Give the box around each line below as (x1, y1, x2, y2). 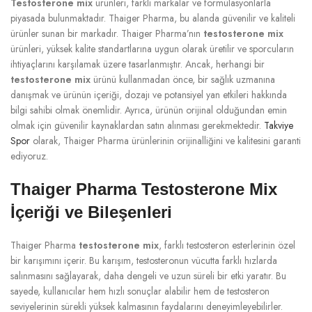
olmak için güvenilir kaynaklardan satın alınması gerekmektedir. (10, 118, 261, 132)
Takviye (261, 118, 293, 132)
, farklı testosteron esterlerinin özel (159, 237, 295, 252)
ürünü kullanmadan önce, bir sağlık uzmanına (91, 72, 275, 86)
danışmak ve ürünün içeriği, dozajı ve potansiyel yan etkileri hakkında (10, 87, 287, 102)
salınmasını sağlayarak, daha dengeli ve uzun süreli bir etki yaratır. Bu (10, 268, 286, 283)
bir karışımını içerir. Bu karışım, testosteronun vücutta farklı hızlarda (10, 253, 277, 267)
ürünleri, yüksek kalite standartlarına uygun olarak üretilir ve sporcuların (10, 41, 294, 56)
